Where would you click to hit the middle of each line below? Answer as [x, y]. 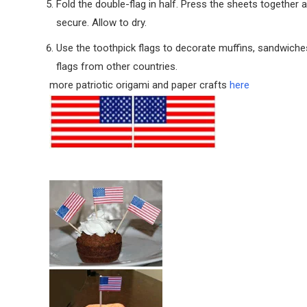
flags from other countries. [117, 66]
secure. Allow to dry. [101, 23]
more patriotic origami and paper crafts [139, 85]
